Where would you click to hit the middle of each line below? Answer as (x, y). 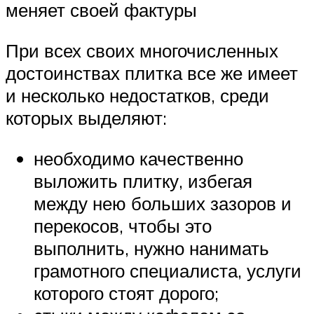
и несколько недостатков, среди (137, 96)
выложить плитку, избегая (143, 180)
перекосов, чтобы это (123, 225)
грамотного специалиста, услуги (168, 270)
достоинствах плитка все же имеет (152, 73)
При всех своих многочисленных (142, 51)
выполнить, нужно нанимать (151, 248)
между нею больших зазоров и (163, 203)
